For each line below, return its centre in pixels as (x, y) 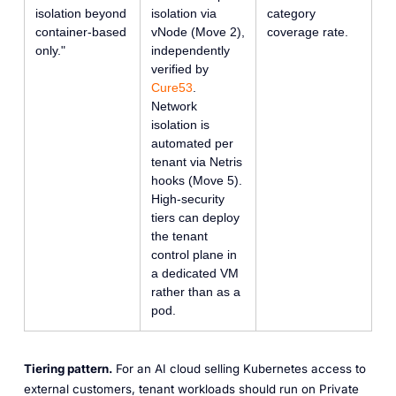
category (291, 13)
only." (50, 50)
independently (190, 50)
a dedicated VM (194, 273)
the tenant (179, 236)
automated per (192, 143)
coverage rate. (307, 31)
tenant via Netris (196, 161)
